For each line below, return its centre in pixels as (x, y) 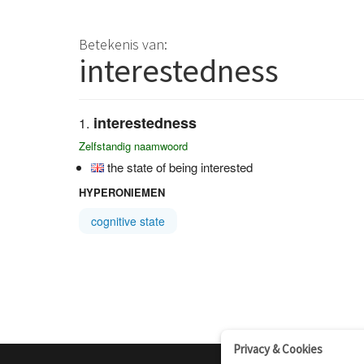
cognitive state (128, 221)
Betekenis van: (123, 44)
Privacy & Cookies (278, 349)
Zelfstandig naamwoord (133, 146)
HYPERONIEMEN (122, 192)
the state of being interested (180, 167)
